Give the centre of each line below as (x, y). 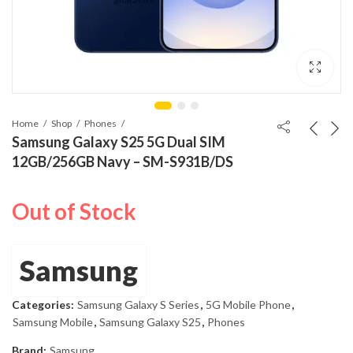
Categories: (44, 304)
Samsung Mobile (53, 321)
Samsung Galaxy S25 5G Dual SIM (119, 142)
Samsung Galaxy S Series (138, 304)
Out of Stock (74, 211)
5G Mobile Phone (248, 304)
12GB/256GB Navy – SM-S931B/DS (123, 162)
